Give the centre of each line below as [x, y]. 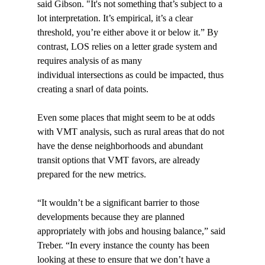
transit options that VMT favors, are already [119, 160]
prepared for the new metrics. [91, 174]
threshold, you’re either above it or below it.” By [129, 33]
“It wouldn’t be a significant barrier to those [119, 203]
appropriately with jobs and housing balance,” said [132, 231]
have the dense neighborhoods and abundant [121, 146]
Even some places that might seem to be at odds [127, 118]
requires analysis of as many [91, 61]
